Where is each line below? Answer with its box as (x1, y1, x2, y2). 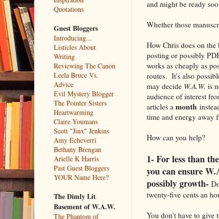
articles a (146, 101, 175, 111)
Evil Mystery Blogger (53, 88, 114, 98)
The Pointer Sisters (53, 98, 107, 108)
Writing (53, 51, 75, 61)
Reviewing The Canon (53, 61, 115, 70)
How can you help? (146, 132, 205, 142)
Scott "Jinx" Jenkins (53, 126, 109, 135)
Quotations (53, 4, 84, 14)
